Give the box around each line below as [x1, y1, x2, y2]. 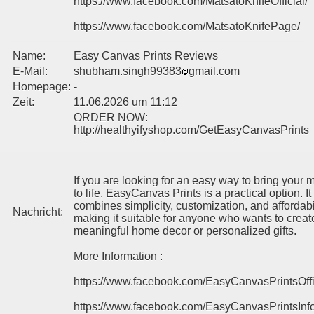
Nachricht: [13, 206, 63, 219]
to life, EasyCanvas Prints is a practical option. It [74, 187, 311, 200]
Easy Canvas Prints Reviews [74, 50, 218, 62]
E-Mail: [13, 65, 48, 78]
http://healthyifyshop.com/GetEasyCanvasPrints [74, 124, 309, 137]
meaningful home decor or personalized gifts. [74, 225, 296, 238]
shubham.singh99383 [74, 65, 182, 78]
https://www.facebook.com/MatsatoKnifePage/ [74, 20, 300, 33]
